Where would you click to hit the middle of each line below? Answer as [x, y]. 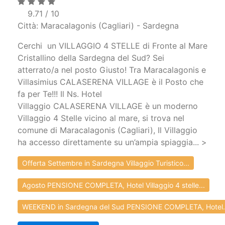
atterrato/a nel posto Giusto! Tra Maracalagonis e [112, 70]
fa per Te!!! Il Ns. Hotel [60, 94]
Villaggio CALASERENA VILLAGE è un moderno [108, 106]
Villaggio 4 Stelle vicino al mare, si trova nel [101, 118]
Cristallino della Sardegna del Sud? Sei [91, 58]
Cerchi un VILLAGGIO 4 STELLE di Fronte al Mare [113, 46]
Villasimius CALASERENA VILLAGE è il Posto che [110, 82]
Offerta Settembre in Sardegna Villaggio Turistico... [106, 163]
